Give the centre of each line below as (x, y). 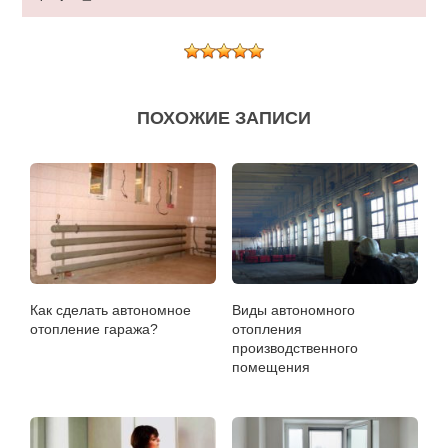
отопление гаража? (94, 328)
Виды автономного (294, 309)
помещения (271, 366)
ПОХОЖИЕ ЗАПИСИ (224, 117)
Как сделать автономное (111, 309)
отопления (267, 328)
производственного (295, 347)
